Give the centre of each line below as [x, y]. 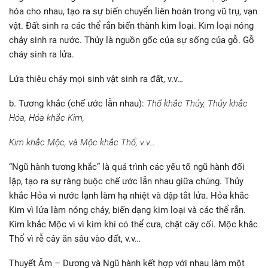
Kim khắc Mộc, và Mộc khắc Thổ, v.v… [82, 143]
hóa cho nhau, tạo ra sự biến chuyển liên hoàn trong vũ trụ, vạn [133, 12]
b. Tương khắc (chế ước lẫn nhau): [78, 104]
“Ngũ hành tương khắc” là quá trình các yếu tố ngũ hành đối [127, 167]
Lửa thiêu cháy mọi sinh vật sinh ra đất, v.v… [96, 79]
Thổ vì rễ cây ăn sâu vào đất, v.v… [75, 239]
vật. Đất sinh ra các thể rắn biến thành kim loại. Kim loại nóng [131, 26]
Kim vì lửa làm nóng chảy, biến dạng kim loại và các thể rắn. [127, 210]
